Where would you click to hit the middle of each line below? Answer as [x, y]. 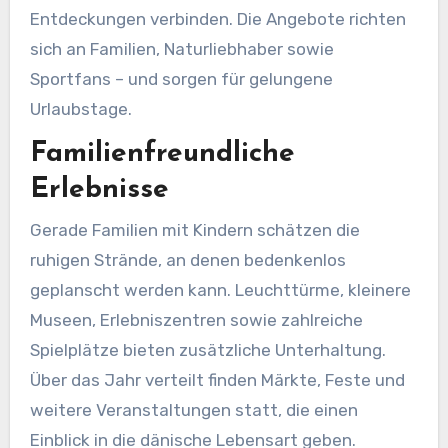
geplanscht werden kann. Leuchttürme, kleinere [220, 289]
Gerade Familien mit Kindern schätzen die [194, 229]
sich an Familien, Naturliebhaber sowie [181, 48]
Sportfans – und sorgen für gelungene [181, 78]
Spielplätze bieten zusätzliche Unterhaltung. [207, 349]
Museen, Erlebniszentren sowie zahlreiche [196, 319]
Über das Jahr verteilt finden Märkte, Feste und [217, 379]
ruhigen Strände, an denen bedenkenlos [187, 259]
